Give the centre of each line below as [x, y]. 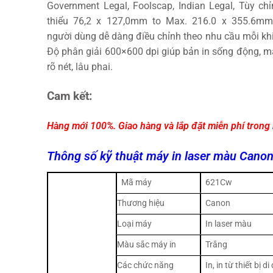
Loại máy [134, 224]
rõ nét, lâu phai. [80, 67]
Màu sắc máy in [147, 244]
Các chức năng [145, 265]
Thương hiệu [141, 203]
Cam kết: [69, 96]
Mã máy [137, 182]
